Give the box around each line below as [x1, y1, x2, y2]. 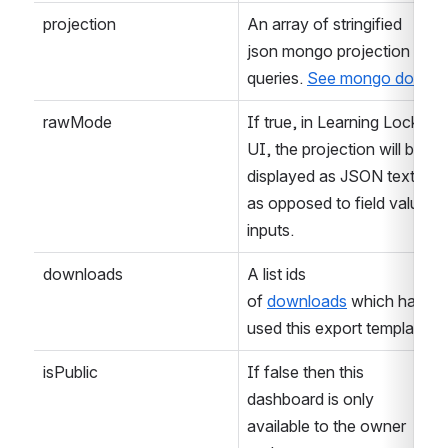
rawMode [43, 111, 112, 132]
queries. [247, 67, 307, 88]
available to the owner [247, 415, 406, 436]
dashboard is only [247, 388, 374, 409]
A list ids [247, 263, 306, 284]
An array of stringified [247, 13, 402, 34]
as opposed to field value [247, 192, 428, 213]
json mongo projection [247, 40, 410, 61]
